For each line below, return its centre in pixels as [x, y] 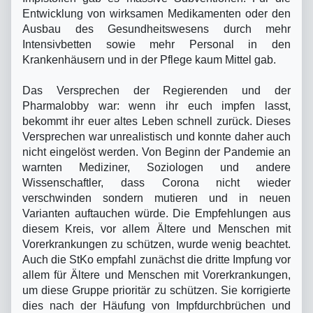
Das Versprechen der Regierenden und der [156, 90]
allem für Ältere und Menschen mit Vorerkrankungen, [156, 275]
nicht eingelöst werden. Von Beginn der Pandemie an [156, 152]
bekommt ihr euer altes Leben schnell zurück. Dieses [156, 121]
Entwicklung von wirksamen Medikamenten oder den [156, 13]
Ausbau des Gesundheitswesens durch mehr [156, 29]
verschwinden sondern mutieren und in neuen [156, 198]
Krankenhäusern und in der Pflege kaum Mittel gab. [149, 59]
